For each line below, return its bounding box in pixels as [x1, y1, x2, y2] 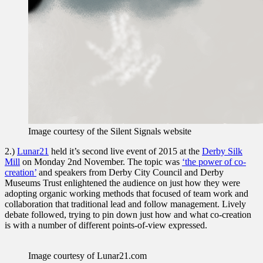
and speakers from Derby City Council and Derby [36, 167, 224, 177]
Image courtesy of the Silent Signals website [28, 126, 191, 136]
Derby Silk [202, 146, 242, 156]
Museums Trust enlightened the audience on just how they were [5, 177, 240, 188]
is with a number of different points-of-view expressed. [5, 220, 207, 230]
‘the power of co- [182, 156, 246, 167]
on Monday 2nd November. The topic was [20, 156, 182, 167]
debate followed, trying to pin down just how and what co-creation [5, 209, 251, 220]
